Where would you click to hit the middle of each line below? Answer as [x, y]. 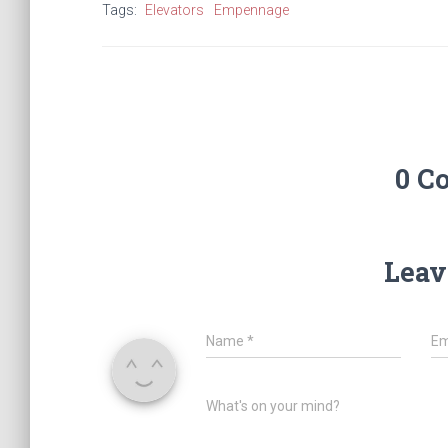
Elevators [174, 10]
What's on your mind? [273, 406]
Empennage [251, 10]
